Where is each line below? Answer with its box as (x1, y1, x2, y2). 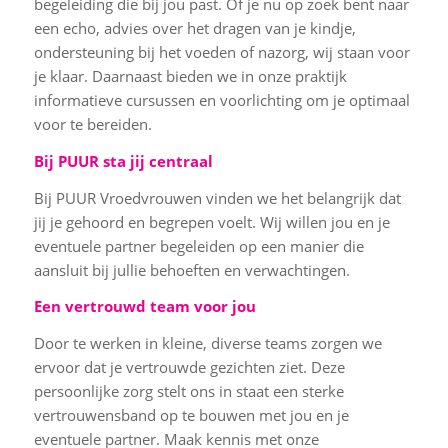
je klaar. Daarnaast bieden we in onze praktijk (33, 66, 347, 86)
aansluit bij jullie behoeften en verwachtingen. (33, 259, 358, 280)
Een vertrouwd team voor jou (33, 296, 256, 317)
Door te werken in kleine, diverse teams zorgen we (33, 333, 382, 353)
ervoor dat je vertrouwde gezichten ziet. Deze (33, 357, 345, 377)
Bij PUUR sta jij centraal (33, 150, 213, 171)
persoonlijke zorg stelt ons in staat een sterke (33, 381, 344, 401)
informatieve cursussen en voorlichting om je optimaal (33, 90, 410, 110)
